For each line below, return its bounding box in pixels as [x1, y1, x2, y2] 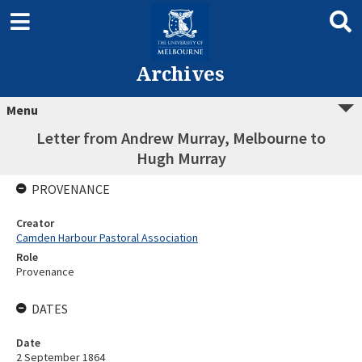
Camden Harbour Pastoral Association [16, 230, 198, 245]
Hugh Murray [136, 148, 226, 168]
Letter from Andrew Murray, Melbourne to [36, 128, 326, 148]
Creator [16, 216, 54, 230]
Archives [135, 60, 225, 86]
